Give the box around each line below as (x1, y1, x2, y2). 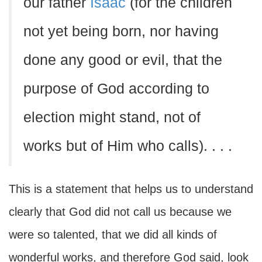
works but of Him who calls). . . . (23, 138, 232, 154)
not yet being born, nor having (23, 23, 219, 39)
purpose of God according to (23, 81, 209, 96)
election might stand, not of (23, 109, 201, 125)
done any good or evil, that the (23, 52, 222, 68)
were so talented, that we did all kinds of (9, 228, 217, 241)
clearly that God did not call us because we (9, 205, 232, 218)
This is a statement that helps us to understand (9, 182, 253, 195)
